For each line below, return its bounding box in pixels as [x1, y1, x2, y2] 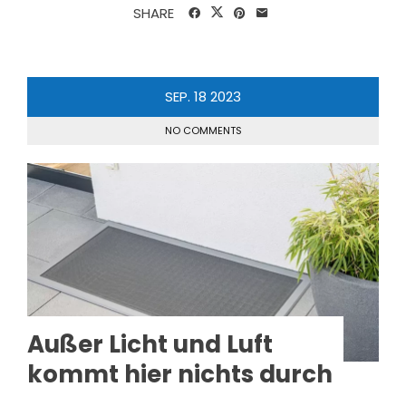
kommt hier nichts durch [27, 357, 333, 391]
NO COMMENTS [164, 122, 242, 138]
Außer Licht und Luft [27, 327, 273, 361]
